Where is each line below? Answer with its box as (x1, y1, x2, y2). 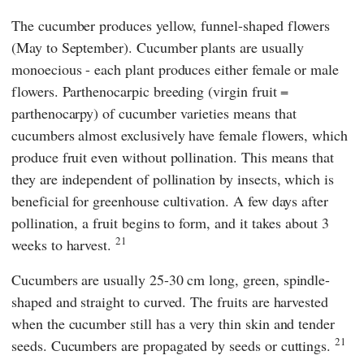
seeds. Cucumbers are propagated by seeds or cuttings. (11, 335, 336, 355)
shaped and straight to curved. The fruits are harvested (11, 291, 329, 311)
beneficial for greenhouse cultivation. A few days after (11, 190, 329, 210)
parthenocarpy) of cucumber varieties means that (11, 102, 297, 123)
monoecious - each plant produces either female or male (11, 58, 340, 79)
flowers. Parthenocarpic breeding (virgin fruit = (11, 80, 289, 101)
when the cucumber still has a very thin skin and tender (11, 313, 336, 333)
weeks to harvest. (11, 234, 116, 254)
